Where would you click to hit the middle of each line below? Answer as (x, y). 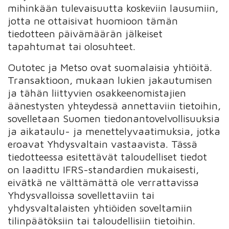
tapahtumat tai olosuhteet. (72, 46)
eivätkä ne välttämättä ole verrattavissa (104, 182)
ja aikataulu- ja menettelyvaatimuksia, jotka (114, 131)
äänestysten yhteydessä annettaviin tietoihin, (114, 105)
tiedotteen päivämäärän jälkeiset (85, 33)
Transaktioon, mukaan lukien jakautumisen (110, 80)
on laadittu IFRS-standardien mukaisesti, (104, 169)
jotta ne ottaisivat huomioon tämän (93, 20)
